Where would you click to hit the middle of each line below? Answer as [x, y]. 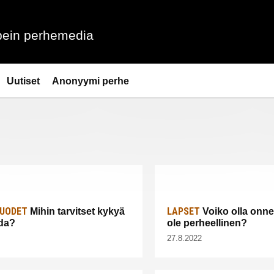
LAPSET [183, 212]
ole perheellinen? [207, 223]
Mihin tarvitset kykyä [76, 212]
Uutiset [23, 81]
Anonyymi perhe [91, 81]
